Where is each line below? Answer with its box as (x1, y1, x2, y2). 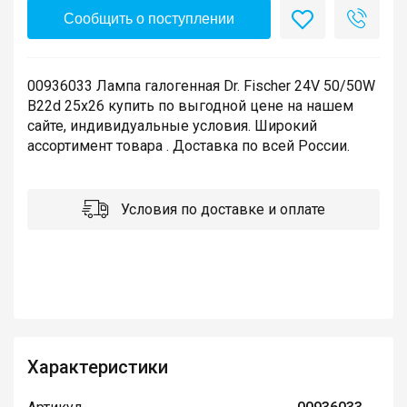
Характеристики (27, 356, 168, 379)
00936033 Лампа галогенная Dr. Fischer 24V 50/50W (27, 77, 375, 95)
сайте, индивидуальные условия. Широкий (27, 117, 317, 135)
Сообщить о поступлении (64, 11, 234, 27)
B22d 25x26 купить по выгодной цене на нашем (27, 97, 353, 115)
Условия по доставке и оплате (117, 201, 325, 219)
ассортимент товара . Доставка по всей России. (27, 137, 350, 155)
